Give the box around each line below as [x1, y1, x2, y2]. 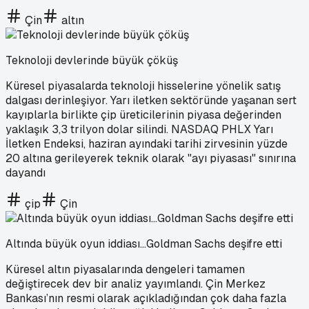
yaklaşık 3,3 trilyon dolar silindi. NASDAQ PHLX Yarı [6, 121, 273, 137]
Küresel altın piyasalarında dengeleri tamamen [6, 261, 245, 277]
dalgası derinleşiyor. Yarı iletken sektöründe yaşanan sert [6, 92, 297, 108]
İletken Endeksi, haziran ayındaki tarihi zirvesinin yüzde [6, 136, 288, 151]
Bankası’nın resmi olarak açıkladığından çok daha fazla [6, 290, 286, 306]
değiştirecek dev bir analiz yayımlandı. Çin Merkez [6, 276, 266, 291]
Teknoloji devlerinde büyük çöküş [6, 52, 178, 68]
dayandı [6, 165, 46, 180]
